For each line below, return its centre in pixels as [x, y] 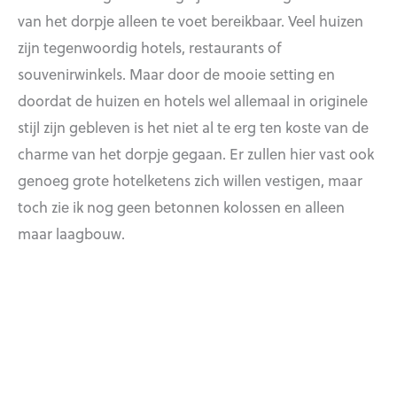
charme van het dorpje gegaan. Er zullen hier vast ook [196, 153]
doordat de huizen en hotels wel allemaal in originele [193, 100]
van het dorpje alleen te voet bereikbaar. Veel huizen [191, 20]
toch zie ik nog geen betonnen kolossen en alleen [181, 206]
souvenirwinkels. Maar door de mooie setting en [176, 73]
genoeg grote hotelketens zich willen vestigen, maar [190, 179]
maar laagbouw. [71, 233]
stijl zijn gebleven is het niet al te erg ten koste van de [193, 126]
